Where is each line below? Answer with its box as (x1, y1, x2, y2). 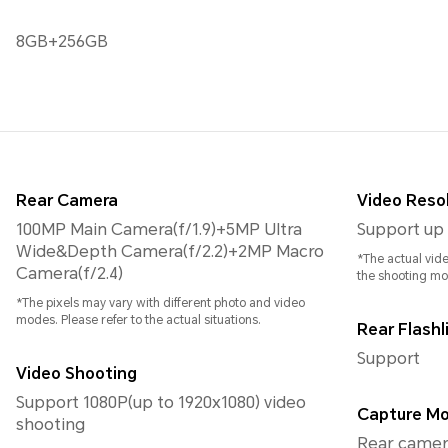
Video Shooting (16, 364, 137, 384)
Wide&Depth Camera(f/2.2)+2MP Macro (16, 242, 324, 262)
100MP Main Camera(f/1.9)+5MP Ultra (16, 220, 302, 240)
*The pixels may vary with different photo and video (16, 296, 305, 311)
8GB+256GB (16, 32, 108, 52)
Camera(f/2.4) (16, 264, 123, 284)
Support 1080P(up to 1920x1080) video (16, 393, 306, 413)
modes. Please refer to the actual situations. (16, 313, 261, 328)
